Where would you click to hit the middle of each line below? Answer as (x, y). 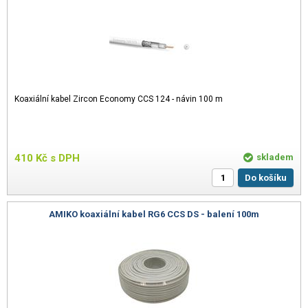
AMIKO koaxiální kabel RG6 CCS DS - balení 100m (154, 214)
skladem (275, 157)
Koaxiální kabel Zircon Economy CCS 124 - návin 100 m (119, 99)
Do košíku (269, 177)
